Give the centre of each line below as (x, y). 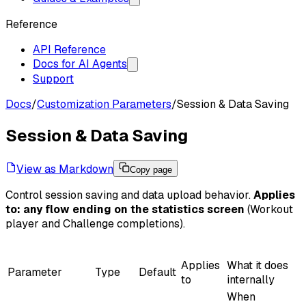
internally (251, 279)
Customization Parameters (104, 104)
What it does (258, 265)
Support (53, 79)
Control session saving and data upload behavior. (129, 195)
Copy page (151, 169)
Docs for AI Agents (80, 64)
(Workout (269, 209)
